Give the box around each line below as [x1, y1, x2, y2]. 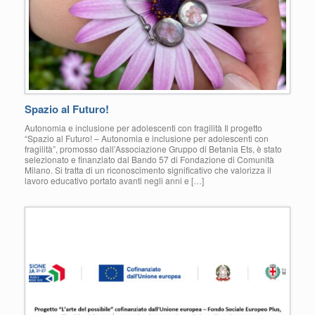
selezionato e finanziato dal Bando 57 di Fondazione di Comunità [25, 153, 274, 166]
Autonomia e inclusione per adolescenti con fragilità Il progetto [25, 122, 262, 134]
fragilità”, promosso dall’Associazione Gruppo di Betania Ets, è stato [25, 143, 282, 155]
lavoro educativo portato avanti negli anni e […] [25, 174, 204, 187]
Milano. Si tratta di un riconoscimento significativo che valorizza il [25, 164, 271, 176]
